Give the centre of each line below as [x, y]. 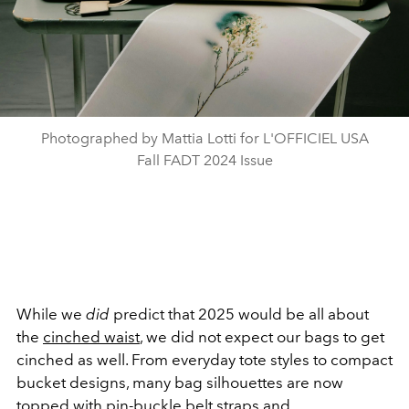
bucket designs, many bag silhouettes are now [180, 383]
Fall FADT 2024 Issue [204, 160]
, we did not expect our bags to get [262, 337]
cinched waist [91, 337]
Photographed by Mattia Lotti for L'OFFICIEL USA [204, 138]
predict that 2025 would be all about [241, 314]
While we [51, 314]
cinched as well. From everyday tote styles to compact [204, 360]
